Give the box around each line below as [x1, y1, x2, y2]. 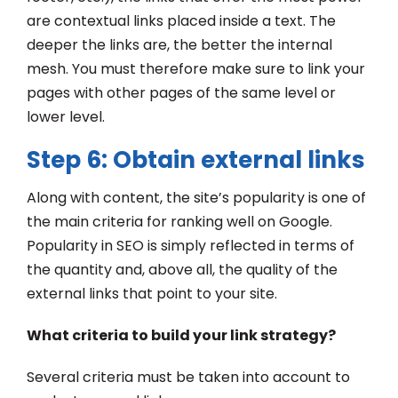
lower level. [27, 106, 105, 127]
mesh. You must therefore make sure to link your [27, 58, 365, 79]
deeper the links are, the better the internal [27, 34, 332, 55]
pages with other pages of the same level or [27, 82, 336, 103]
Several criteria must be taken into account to [27, 366, 350, 387]
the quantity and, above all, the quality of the [27, 259, 338, 280]
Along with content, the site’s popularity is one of [27, 187, 366, 208]
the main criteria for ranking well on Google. [27, 211, 332, 232]
